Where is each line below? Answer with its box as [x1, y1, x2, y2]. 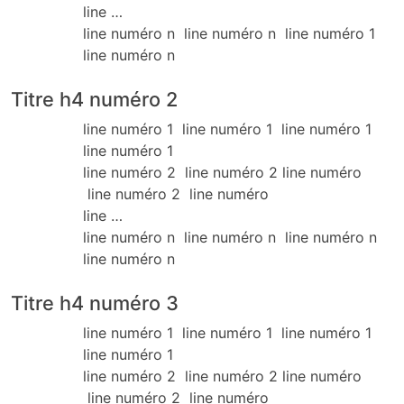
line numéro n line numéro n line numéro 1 [83, 24, 380, 43]
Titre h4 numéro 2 [11, 87, 178, 112]
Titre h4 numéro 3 [11, 291, 179, 316]
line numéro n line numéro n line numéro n [83, 228, 381, 247]
